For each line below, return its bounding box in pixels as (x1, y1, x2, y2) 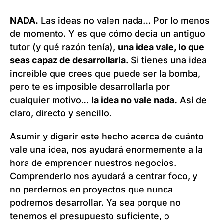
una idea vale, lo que (118, 42, 204, 53)
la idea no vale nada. (91, 95, 177, 106)
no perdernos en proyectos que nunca (10, 184, 173, 195)
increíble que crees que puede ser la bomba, (10, 68, 200, 79)
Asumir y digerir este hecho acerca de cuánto (10, 131, 204, 142)
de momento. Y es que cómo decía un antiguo (10, 28, 205, 39)
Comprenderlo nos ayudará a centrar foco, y (10, 171, 197, 182)
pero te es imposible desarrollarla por (10, 82, 170, 92)
